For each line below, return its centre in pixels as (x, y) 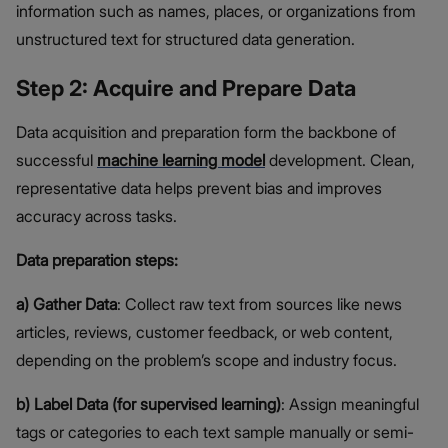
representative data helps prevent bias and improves (199, 188)
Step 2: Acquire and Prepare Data (186, 88)
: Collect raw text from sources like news (259, 304)
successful (56, 160)
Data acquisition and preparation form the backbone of (206, 132)
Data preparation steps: (97, 260)
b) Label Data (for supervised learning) (148, 404)
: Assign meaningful (350, 404)
